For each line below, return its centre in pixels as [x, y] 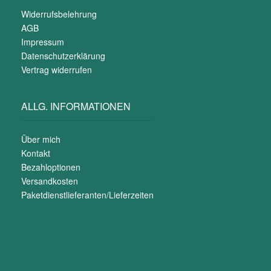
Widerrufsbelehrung [59, 14]
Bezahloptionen [51, 167]
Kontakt [36, 153]
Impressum [43, 41]
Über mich [41, 139]
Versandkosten [50, 181]
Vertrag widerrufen [57, 69]
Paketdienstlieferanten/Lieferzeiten [87, 194]
